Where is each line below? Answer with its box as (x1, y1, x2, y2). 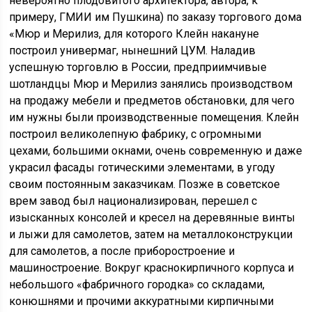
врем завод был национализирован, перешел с (9, 194, 258, 208)
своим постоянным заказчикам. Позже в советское (9, 178, 281, 191)
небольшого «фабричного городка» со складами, (9, 278, 265, 291)
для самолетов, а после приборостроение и (9, 244, 235, 258)
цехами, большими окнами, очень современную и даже (9, 144, 303, 157)
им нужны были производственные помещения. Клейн (9, 111, 299, 124)
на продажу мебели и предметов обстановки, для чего (9, 94, 295, 107)
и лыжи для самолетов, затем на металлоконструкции (9, 228, 293, 241)
